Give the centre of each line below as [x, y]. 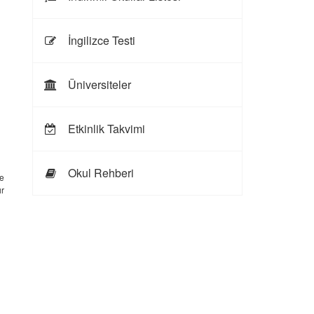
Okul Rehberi [99, 173]
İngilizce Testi [100, 40]
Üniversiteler [98, 84]
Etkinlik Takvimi [105, 129]
